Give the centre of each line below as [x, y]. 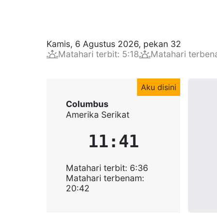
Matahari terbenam [104, 178]
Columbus [87, 104]
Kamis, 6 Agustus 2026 [93, 44]
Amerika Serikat [98, 115]
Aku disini [159, 87]
